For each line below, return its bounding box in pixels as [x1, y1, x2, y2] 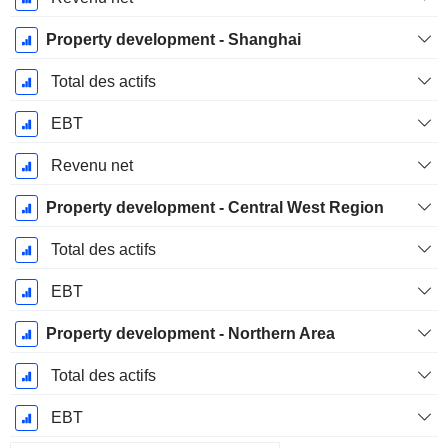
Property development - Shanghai [45, 31, 301, 49]
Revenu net [50, 157, 133, 175]
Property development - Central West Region [45, 199, 384, 217]
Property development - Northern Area [45, 325, 335, 343]
